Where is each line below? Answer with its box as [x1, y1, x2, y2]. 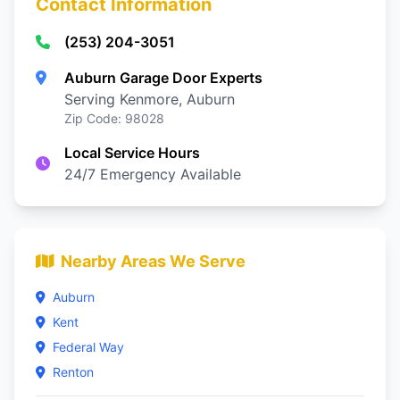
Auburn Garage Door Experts [64, 69, 262, 87]
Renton [53, 364, 94, 379]
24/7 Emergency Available [64, 165, 241, 183]
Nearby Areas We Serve [61, 252, 246, 271]
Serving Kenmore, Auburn [64, 90, 235, 108]
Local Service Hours [64, 144, 200, 162]
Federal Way [53, 339, 124, 354]
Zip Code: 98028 [64, 111, 164, 126]
